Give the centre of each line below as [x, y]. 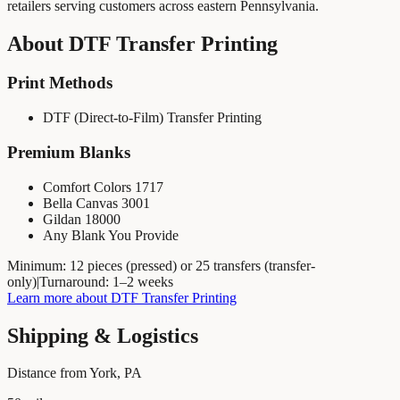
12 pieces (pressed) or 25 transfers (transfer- [192, 265]
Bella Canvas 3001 [96, 203]
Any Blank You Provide [111, 235]
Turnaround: [76, 281]
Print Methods [60, 83]
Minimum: [38, 265]
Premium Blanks [69, 152]
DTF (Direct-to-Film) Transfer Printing [152, 118]
